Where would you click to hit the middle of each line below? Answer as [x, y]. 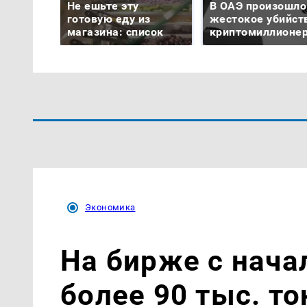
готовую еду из [109, 19]
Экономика [110, 208]
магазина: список [115, 32]
